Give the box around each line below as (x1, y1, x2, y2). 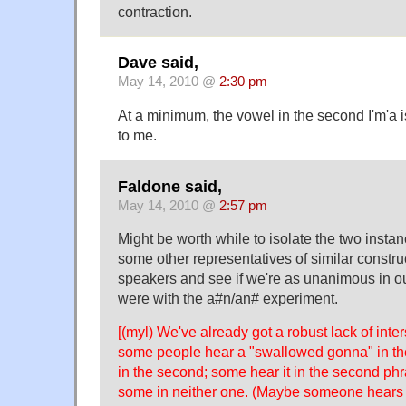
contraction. (118, 3, 192, 20)
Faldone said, (118, 177, 222, 196)
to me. (118, 127, 157, 144)
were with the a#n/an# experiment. (118, 290, 338, 307)
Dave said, (118, 53, 198, 72)
